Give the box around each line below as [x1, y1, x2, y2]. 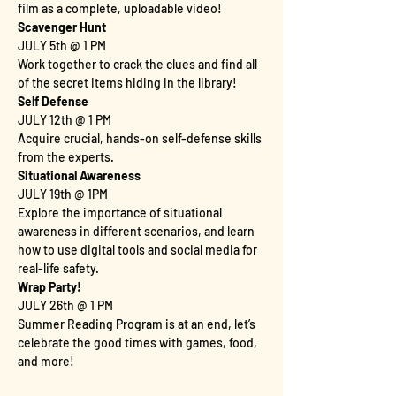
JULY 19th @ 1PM [18, 187, 108, 202]
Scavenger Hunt [18, 19, 106, 34]
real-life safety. [18, 261, 99, 276]
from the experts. [18, 149, 114, 164]
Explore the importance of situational [18, 205, 225, 220]
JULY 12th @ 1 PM [18, 112, 111, 127]
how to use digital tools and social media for [18, 242, 260, 257]
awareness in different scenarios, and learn [18, 224, 257, 239]
